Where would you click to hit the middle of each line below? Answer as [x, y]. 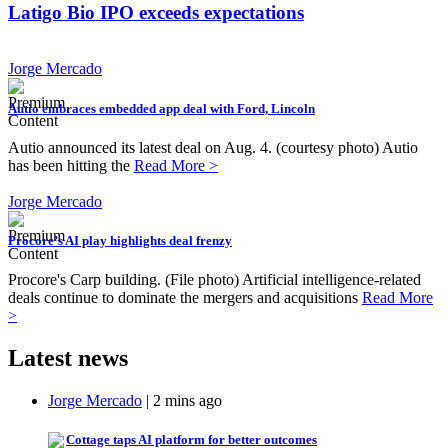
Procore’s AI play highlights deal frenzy [120, 240]
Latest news [68, 358]
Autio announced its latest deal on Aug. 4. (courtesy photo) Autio [213, 147]
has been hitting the [71, 165]
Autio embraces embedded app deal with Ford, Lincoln [161, 108]
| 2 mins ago [182, 400]
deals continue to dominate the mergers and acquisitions [185, 298]
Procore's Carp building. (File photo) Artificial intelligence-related [214, 280]
